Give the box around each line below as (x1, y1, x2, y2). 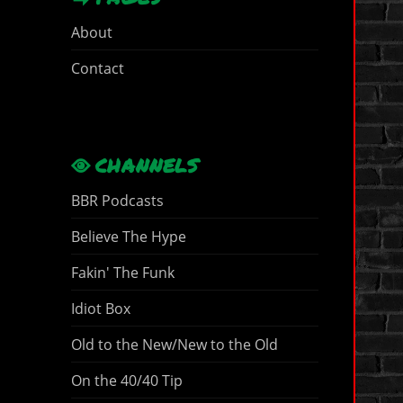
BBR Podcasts (70, 190, 164, 210)
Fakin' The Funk (70, 262, 175, 282)
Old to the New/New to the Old (70, 334, 278, 354)
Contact (70, 58, 124, 78)
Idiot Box (70, 298, 130, 318)
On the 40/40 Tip (70, 370, 183, 390)
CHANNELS (94, 152, 200, 180)
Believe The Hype (70, 226, 186, 246)
